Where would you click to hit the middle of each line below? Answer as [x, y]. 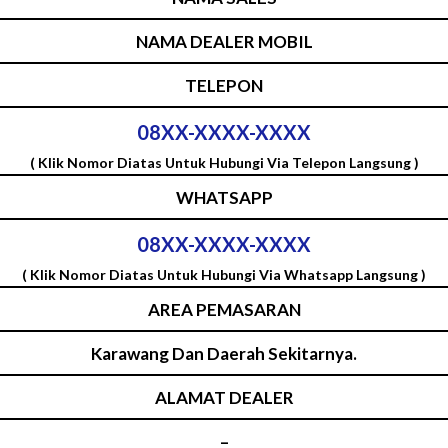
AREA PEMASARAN [224, 309]
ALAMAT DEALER [224, 397]
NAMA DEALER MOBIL [224, 41]
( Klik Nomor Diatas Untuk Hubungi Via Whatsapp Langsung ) [224, 274]
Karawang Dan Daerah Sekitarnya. [224, 353]
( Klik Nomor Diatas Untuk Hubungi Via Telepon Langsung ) [224, 162]
